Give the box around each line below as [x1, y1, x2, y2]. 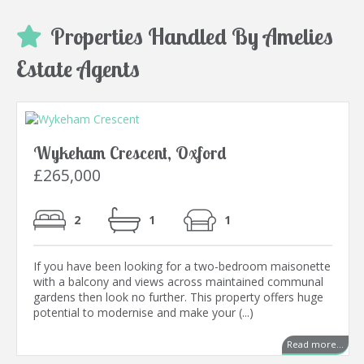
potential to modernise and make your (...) [33, 305, 253, 321]
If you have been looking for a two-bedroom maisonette [33, 258, 331, 275]
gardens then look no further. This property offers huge [33, 289, 323, 305]
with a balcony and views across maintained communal [33, 274, 323, 290]
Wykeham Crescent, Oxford [33, 142, 227, 164]
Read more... [287, 338, 344, 351]
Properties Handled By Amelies [50, 22, 333, 51]
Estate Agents [16, 54, 140, 84]
